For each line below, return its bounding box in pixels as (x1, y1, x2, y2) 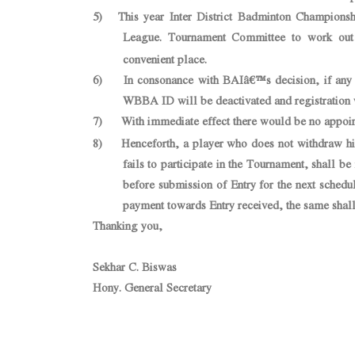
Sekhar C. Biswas (93, 258, 177, 275)
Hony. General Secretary (93, 279, 212, 296)
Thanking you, (93, 217, 162, 234)
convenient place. (122, 51, 207, 67)
